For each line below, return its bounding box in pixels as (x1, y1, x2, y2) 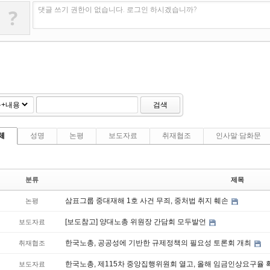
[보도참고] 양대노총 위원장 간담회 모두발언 (64, 218, 208, 227)
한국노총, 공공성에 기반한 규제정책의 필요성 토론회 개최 (64, 239, 253, 248)
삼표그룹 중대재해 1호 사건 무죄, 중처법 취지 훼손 (64, 196, 230, 206)
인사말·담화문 (215, 131, 261, 140)
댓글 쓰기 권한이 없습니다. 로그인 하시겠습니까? (37, 5, 196, 14)
